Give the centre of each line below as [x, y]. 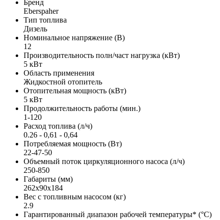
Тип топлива [45, 20]
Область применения [59, 73]
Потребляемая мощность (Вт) [73, 143]
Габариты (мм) [48, 179]
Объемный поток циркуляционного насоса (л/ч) [104, 161]
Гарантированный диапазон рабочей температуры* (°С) [118, 214]
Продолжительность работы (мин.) [82, 108]
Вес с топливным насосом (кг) [75, 196]
